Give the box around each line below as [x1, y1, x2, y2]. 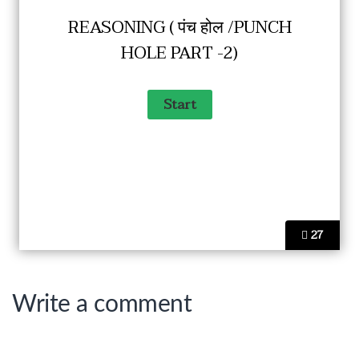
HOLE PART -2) [121, 38, 238, 68]
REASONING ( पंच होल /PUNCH [67, 13, 292, 42]
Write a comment [12, 292, 192, 317]
